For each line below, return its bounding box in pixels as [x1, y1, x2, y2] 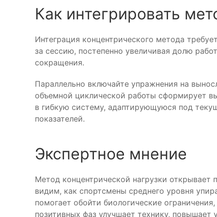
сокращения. [35, 58, 87, 67]
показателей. [35, 114, 85, 124]
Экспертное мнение [35, 144, 187, 163]
